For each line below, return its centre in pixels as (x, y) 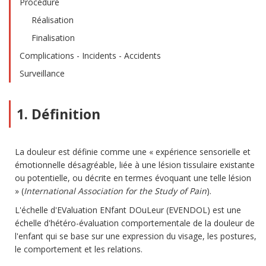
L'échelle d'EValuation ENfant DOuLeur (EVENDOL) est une (128, 210)
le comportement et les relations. (79, 249)
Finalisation (53, 38)
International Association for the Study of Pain (115, 191)
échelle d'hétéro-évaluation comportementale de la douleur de (135, 223)
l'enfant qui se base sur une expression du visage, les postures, (136, 236)
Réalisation (53, 20)
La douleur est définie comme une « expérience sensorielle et (133, 152)
